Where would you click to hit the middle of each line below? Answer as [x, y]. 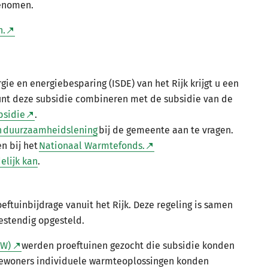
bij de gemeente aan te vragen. [167, 130]
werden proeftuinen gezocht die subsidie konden [128, 246]
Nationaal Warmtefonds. [92, 146]
